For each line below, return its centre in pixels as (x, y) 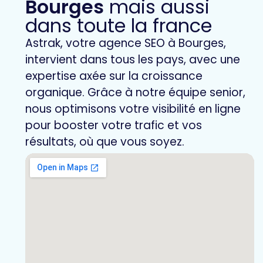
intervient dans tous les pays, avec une (133, 60)
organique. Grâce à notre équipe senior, (135, 93)
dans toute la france (119, 26)
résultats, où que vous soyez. (105, 142)
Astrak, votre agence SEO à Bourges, (126, 43)
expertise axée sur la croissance (114, 76)
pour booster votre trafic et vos (114, 126)
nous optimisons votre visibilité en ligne (133, 109)
